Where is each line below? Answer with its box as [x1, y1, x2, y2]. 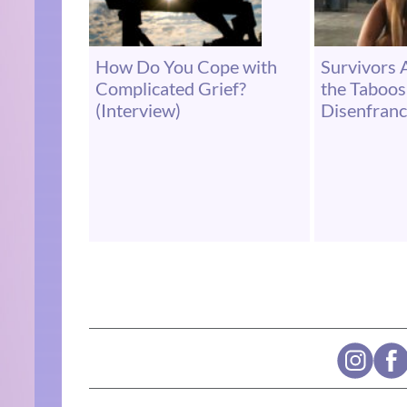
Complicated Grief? [95, 76, 246, 99]
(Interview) [95, 98, 181, 121]
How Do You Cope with [95, 55, 277, 77]
